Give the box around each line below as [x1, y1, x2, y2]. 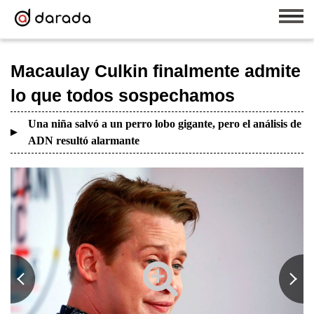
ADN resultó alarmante [28, 135, 139, 146]
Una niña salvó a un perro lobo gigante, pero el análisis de [28, 118, 301, 130]
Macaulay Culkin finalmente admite [11, 61, 301, 81]
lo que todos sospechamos [11, 86, 235, 105]
